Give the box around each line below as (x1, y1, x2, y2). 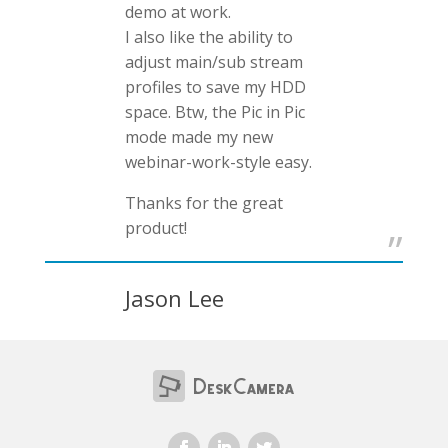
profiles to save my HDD (124, 76, 306, 99)
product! (124, 217, 187, 240)
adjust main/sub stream (124, 51, 303, 74)
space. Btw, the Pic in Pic (124, 101, 305, 124)
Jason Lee (124, 283, 224, 314)
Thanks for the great (124, 192, 283, 215)
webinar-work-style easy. (124, 151, 312, 174)
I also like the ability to (124, 26, 293, 49)
